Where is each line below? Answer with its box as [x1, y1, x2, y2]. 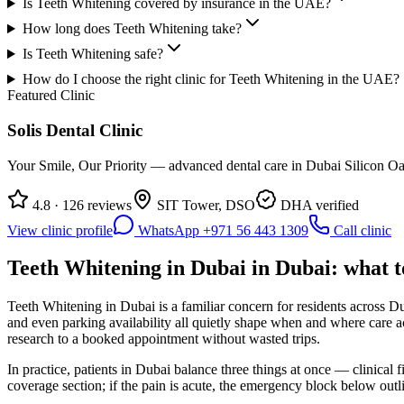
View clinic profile [7, 222, 113, 238]
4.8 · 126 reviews [29, 197, 132, 213]
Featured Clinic [7, 87, 95, 104]
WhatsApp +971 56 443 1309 [134, 222, 308, 238]
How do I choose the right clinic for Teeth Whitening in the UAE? [22, 71, 399, 87]
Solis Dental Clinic [7, 120, 142, 140]
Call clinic [330, 222, 391, 238]
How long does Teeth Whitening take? [22, 21, 242, 37]
